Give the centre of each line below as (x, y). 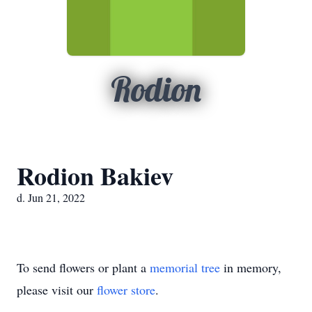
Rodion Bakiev (95, 175)
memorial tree (185, 267)
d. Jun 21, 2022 (51, 197)
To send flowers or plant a (83, 267)
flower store (126, 290)
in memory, (251, 267)
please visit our (57, 290)
